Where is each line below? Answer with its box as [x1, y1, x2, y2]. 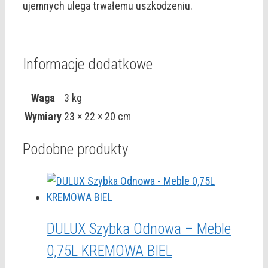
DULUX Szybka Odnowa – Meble [47, 220, 231, 237]
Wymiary [25, 109, 62, 123]
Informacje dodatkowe [23, 55, 153, 73]
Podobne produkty [23, 141, 128, 159]
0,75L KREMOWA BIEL [47, 242, 172, 260]
